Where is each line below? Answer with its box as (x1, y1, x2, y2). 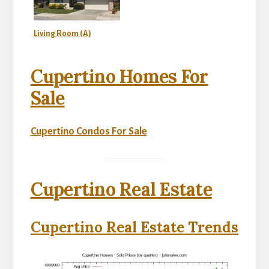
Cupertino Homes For (30, 64, 208, 88)
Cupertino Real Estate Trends (31, 217, 238, 237)
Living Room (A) (33, 28, 91, 38)
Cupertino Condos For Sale (30, 125, 147, 137)
